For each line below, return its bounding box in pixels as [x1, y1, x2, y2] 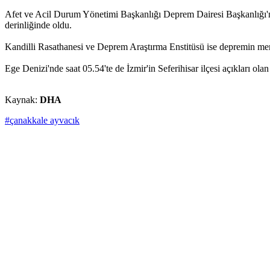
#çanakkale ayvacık [5, 115, 80, 126]
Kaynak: [5, 95, 40, 105]
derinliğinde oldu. [5, 20, 74, 31]
